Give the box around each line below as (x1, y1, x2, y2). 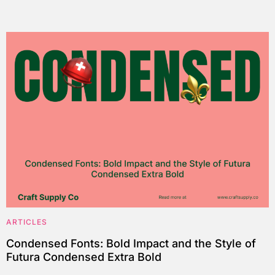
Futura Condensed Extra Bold (6, 250, 161, 263)
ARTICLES (6, 217, 47, 227)
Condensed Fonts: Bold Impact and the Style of (6, 236, 256, 250)
